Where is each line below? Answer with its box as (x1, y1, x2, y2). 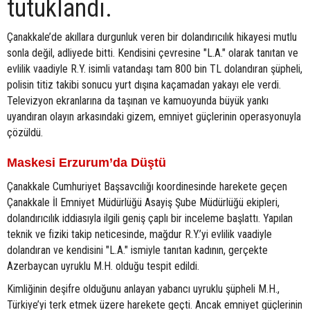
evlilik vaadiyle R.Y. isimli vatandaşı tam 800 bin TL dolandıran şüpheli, (7, 62, 302, 75)
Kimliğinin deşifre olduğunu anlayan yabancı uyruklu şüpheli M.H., (7, 282, 280, 295)
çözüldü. (7, 126, 43, 139)
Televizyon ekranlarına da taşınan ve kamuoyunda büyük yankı (7, 94, 268, 107)
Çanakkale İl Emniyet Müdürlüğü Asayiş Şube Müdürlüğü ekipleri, (7, 196, 280, 209)
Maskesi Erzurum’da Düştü (7, 156, 166, 170)
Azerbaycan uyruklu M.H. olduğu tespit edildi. (7, 259, 199, 273)
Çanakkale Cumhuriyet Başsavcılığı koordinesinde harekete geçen (7, 180, 287, 193)
